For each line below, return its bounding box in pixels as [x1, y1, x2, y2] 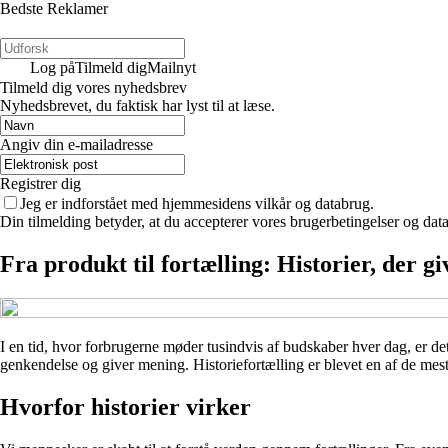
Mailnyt [147, 59, 196, 76]
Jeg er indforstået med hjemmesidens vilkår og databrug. [20, 195, 374, 212]
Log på [30, 59, 75, 76]
